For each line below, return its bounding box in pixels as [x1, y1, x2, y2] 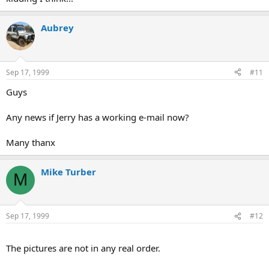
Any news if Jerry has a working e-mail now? [6, 110, 189, 123]
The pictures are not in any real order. [6, 242, 160, 254]
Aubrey [41, 22, 74, 34]
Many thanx [6, 136, 55, 148]
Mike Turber [41, 165, 96, 178]
